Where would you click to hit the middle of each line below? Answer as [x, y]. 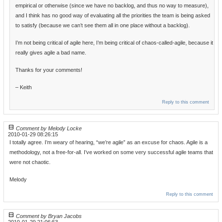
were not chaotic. [30, 162]
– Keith [24, 87]
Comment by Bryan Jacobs [49, 216]
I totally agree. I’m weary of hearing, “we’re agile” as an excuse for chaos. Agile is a [109, 142]
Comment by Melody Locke [49, 129]
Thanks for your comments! [49, 70]
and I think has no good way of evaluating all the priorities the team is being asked [113, 16]
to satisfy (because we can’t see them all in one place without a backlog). [103, 26]
